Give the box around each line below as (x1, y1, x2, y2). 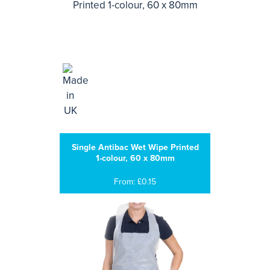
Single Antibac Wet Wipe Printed (71, 142, 199, 152)
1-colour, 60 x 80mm (95, 153, 175, 163)
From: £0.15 (114, 177, 156, 187)
